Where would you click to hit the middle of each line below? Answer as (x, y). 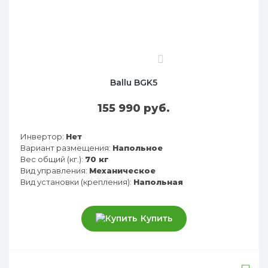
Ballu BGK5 (134, 82)
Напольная (158, 182)
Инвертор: (42, 136)
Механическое (122, 170)
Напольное (138, 147)
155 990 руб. (134, 108)
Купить (156, 218)
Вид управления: (54, 170)
